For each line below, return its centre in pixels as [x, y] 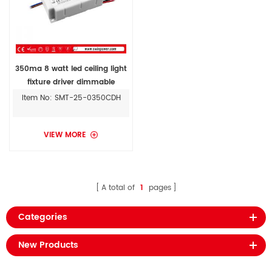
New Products [48, 245]
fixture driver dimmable [71, 82]
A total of [119, 188]
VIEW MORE [65, 135]
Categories [43, 217]
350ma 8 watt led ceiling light [71, 69]
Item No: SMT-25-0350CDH [71, 98]
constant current [71, 95]
